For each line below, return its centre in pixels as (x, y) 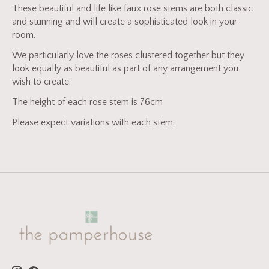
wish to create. (41, 81)
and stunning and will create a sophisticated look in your (125, 21)
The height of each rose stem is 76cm (87, 102)
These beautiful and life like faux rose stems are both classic (132, 8)
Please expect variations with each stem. (93, 122)
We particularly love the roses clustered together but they (128, 55)
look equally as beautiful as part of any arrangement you (125, 68)
